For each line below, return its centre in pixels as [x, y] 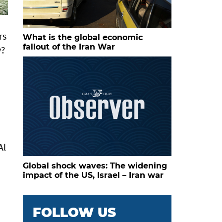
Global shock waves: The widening [95, 166]
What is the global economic [83, 37]
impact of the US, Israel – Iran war [93, 175]
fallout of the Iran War [69, 47]
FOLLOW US [74, 212]
